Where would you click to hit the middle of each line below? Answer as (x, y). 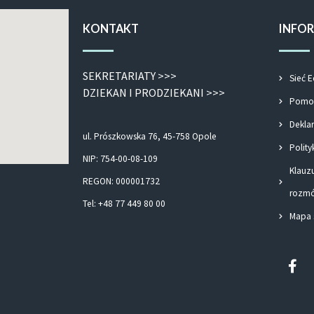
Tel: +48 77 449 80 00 (124, 204)
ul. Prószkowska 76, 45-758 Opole (149, 137)
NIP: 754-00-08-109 (120, 159)
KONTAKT (110, 29)
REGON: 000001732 (121, 182)
